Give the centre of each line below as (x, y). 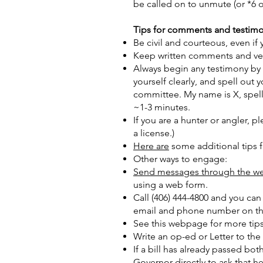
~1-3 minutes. (162, 107)
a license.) (154, 133)
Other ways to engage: (180, 159)
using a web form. (172, 185)
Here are (151, 146)
